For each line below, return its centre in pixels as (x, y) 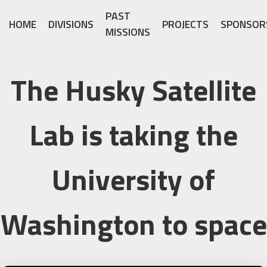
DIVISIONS (71, 24)
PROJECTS (185, 24)
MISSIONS (128, 32)
